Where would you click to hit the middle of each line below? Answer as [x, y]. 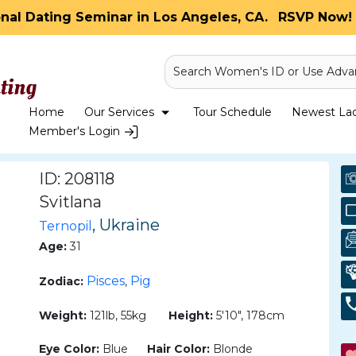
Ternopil [66, 226]
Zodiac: [61, 281]
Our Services [121, 112]
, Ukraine [126, 225]
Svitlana [70, 202]
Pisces [106, 281]
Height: [191, 315]
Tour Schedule [232, 112]
